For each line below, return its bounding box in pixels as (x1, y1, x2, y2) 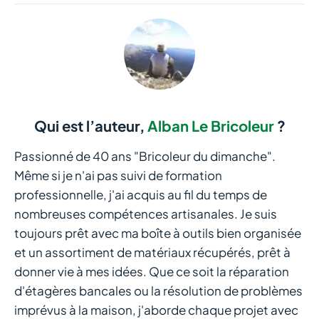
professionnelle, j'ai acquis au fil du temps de (14, 187, 267, 203)
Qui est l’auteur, (33, 117, 147, 136)
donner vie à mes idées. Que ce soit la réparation (14, 263, 289, 280)
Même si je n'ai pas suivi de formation (14, 167, 222, 184)
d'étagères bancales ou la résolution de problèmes (14, 283, 303, 299)
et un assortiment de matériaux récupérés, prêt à (14, 244, 291, 261)
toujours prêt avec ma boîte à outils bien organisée (14, 225, 301, 241)
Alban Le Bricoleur (147, 117, 274, 136)
